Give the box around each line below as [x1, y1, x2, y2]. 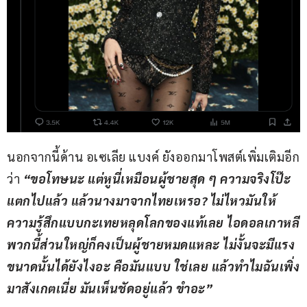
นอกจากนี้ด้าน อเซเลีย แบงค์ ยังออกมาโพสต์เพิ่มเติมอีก [7, 149, 299, 165]
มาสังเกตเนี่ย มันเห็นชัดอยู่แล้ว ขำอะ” [7, 280, 212, 297]
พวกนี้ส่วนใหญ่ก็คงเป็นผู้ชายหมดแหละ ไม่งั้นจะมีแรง [7, 236, 295, 253]
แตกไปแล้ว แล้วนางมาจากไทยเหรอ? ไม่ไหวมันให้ [7, 193, 276, 209]
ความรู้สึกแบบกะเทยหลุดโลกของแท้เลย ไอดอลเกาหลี [7, 214, 299, 231]
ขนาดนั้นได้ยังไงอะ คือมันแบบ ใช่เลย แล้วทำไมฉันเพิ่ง [7, 258, 299, 275]
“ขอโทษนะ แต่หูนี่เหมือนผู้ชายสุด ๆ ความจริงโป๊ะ [23, 171, 291, 187]
